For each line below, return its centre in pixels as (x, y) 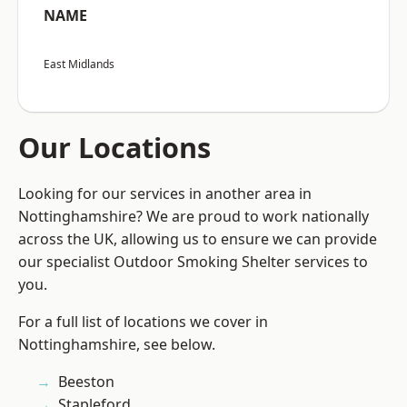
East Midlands (79, 65)
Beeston (86, 382)
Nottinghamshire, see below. (117, 345)
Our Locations (114, 148)
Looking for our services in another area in (165, 194)
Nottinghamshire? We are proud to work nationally (194, 217)
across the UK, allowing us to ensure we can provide (198, 239)
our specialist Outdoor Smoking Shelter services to (193, 262)
